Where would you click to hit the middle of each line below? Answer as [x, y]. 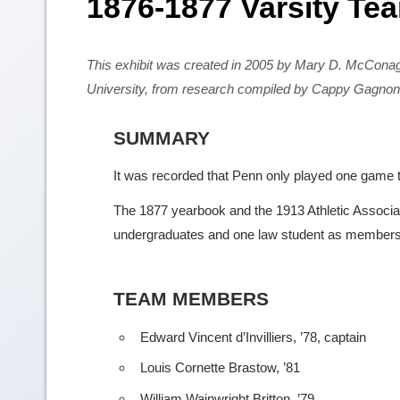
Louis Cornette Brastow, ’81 [220, 368]
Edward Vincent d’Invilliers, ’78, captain [253, 337]
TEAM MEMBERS [191, 298]
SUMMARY [162, 137]
